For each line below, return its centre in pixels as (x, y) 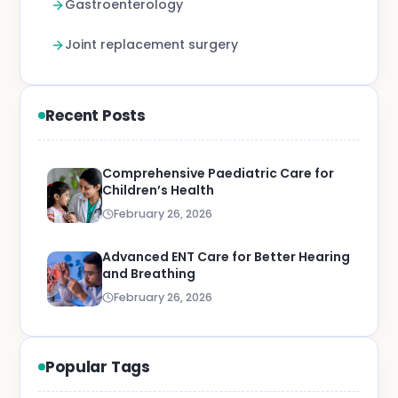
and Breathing (149, 274)
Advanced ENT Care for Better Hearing (227, 257)
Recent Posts (96, 115)
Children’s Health (159, 190)
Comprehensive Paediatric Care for (219, 173)
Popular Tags (98, 367)
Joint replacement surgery (152, 44)
